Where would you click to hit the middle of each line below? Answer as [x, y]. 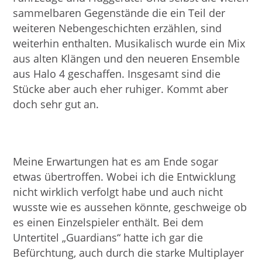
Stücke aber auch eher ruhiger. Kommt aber [121, 89]
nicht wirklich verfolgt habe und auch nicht [118, 192]
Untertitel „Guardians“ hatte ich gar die [108, 237]
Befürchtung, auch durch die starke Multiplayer [129, 252]
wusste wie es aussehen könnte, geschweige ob [130, 207]
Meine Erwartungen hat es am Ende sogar [116, 161]
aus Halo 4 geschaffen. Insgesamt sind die [117, 74]
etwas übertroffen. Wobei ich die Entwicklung [125, 176]
